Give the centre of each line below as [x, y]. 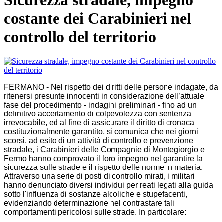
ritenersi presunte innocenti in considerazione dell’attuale [104, 96]
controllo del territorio [80, 37]
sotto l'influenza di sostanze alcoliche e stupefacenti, [96, 194]
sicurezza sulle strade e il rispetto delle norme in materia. [103, 167]
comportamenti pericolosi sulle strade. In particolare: [95, 212]
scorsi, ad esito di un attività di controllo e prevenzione [99, 140]
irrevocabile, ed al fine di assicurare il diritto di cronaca [99, 122]
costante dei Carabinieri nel [98, 19]
